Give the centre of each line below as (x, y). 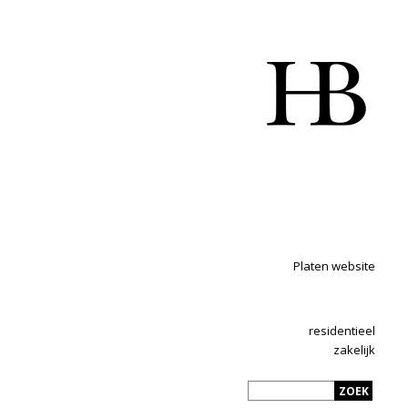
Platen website (334, 266)
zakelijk (354, 350)
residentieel (342, 331)
